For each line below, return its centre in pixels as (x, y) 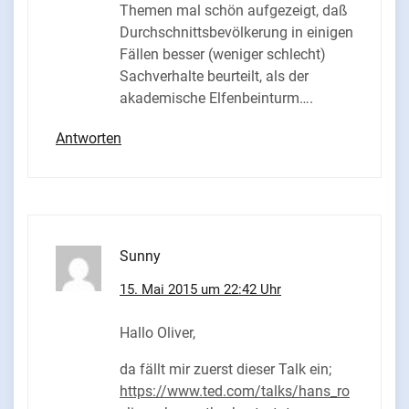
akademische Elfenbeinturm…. (216, 99)
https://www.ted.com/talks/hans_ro (235, 392)
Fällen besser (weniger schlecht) (223, 55)
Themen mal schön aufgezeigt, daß (234, 11)
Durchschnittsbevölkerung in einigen (236, 33)
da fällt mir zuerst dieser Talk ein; (225, 370)
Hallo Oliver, (157, 333)
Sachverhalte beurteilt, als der (214, 77)
